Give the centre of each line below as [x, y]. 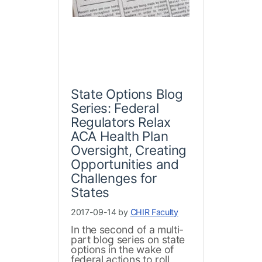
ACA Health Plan [120, 136]
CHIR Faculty [154, 212]
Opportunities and [125, 164]
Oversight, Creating [129, 150]
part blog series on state [128, 240]
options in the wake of [122, 250]
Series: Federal [115, 108]
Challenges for [114, 178]
